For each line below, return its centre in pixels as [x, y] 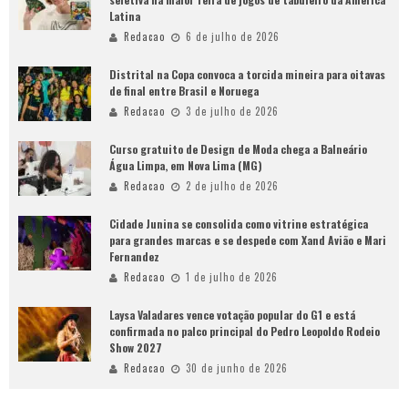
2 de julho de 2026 [232, 186]
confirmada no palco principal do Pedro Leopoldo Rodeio [245, 331]
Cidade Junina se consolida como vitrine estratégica [239, 224]
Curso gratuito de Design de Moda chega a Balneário [238, 149]
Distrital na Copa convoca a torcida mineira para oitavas [247, 75]
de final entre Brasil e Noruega [184, 91]
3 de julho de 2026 [232, 112]
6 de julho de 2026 [233, 37]
